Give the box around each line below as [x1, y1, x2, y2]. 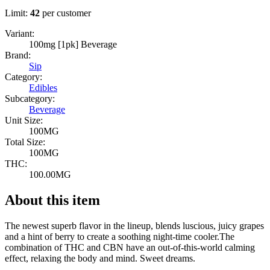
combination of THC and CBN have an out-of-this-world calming [5, 242, 255, 253]
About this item [5, 192, 100, 208]
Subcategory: [5, 93, 55, 104]
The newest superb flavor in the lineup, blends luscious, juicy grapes [5, 220, 264, 231]
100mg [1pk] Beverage [29, 39, 117, 50]
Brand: [5, 50, 31, 61]
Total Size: [5, 137, 45, 148]
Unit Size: [5, 115, 43, 126]
